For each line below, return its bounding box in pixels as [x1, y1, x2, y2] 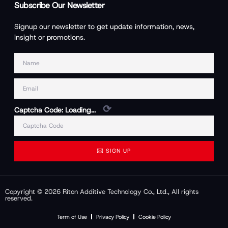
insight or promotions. [14, 32, 85, 42]
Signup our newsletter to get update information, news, [14, 21, 194, 31]
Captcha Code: [14, 105, 65, 115]
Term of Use [57, 213, 87, 220]
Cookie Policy [138, 213, 171, 220]
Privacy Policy [96, 213, 129, 220]
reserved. [5, 193, 33, 203]
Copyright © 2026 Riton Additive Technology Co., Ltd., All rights [5, 187, 198, 196]
